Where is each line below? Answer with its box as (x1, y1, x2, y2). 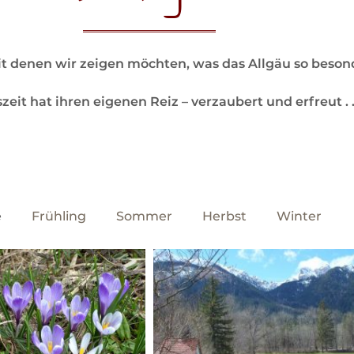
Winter (276, 209, 322, 224)
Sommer (115, 209, 172, 224)
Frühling (31, 209, 86, 224)
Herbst (201, 209, 247, 224)
